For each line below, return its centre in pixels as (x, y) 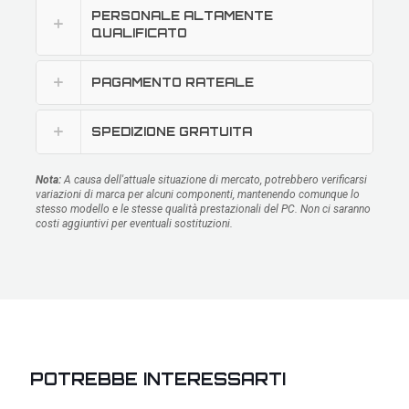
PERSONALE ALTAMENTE (182, 15)
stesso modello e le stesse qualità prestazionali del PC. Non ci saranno (203, 209)
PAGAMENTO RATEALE (173, 82)
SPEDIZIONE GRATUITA (172, 131)
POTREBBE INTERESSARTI (158, 378)
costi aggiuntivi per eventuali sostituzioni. (134, 223)
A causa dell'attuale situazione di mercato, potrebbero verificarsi (214, 179)
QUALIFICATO (139, 32)
